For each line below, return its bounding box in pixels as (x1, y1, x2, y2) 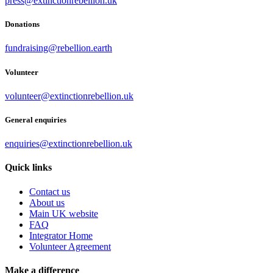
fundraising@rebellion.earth (5, 43, 112, 54)
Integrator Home (29, 230, 93, 241)
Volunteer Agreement (29, 241, 111, 252)
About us (29, 197, 65, 208)
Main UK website (29, 208, 98, 219)
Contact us (29, 186, 70, 197)
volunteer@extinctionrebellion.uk (5, 90, 133, 101)
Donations (5, 19, 40, 29)
